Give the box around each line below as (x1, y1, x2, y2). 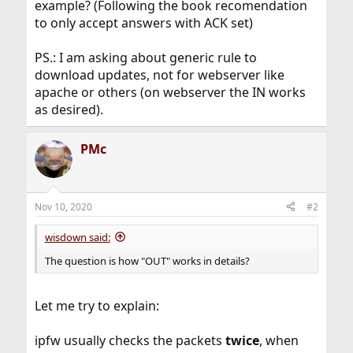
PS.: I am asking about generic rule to (34, 48, 257, 66)
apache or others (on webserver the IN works (34, 83, 306, 101)
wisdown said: (44, 229, 110, 244)
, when (258, 331, 299, 349)
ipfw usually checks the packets (34, 331, 225, 349)
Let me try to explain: (34, 296, 159, 314)
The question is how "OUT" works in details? (44, 253, 250, 268)
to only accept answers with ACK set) (34, 13, 253, 32)
